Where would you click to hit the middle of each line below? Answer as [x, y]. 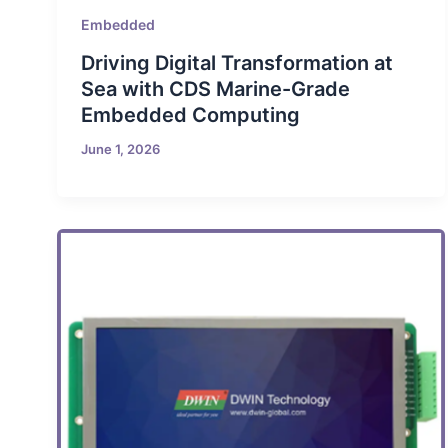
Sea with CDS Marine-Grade [215, 88]
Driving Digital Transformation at [236, 62]
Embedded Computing [190, 114]
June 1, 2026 [120, 148]
